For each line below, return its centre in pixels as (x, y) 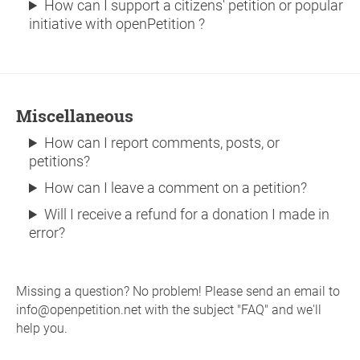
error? (47, 233)
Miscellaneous (83, 116)
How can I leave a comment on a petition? (176, 188)
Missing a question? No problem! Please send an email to (178, 291)
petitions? (59, 161)
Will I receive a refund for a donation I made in (187, 214)
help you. (42, 328)
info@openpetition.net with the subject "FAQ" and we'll (169, 310)
